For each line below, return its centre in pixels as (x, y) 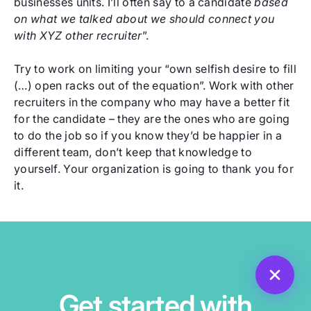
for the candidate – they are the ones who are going (152, 119)
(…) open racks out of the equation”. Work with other (154, 86)
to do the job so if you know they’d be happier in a (148, 136)
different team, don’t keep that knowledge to (133, 152)
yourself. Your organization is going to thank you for (154, 169)
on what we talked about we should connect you (144, 19)
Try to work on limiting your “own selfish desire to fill (155, 69)
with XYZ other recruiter (78, 36)
